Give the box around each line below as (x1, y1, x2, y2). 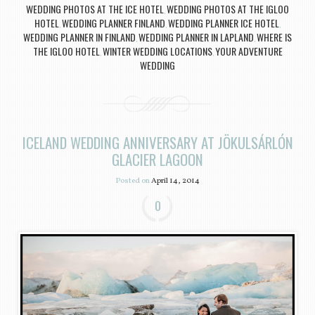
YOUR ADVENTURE (214, 43, 283, 58)
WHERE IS (257, 29, 292, 44)
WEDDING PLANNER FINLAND (62, 15, 165, 30)
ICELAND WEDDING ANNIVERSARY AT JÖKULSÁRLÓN (22, 131, 293, 153)
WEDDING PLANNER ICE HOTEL (168, 15, 279, 30)
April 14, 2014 (151, 175, 200, 187)
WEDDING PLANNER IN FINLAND (23, 29, 136, 44)
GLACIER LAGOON (112, 148, 203, 170)
